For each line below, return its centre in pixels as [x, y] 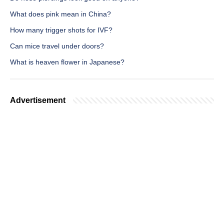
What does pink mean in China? [60, 14]
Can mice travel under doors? [57, 46]
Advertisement [38, 100]
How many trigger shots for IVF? [61, 30]
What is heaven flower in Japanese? [67, 62]
